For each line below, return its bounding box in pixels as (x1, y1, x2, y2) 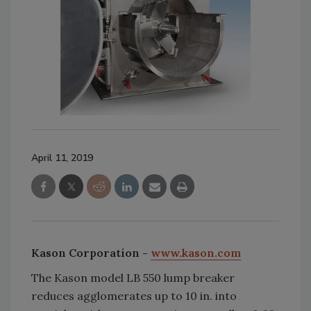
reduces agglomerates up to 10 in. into (31, 288, 237, 303)
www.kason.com (151, 245, 241, 260)
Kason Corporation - (31, 245, 151, 260)
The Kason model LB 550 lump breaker (31, 270, 235, 285)
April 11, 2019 (31, 151, 93, 165)
